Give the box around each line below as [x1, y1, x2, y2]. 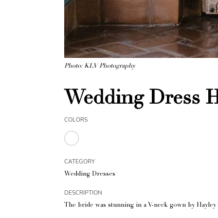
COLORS [64, 116, 88, 124]
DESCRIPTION [64, 189, 102, 197]
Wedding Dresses [64, 171, 115, 178]
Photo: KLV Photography [64, 63, 135, 70]
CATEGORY [64, 158, 95, 166]
